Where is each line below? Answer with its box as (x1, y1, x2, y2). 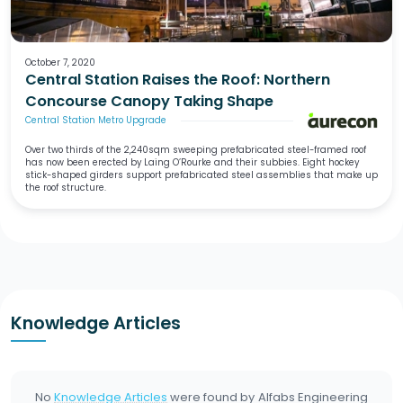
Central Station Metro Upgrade (24, 114, 166, 127)
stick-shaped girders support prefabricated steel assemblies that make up (24, 169, 378, 182)
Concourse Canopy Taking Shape (24, 90, 273, 112)
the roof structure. (24, 182, 106, 194)
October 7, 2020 (24, 56, 95, 68)
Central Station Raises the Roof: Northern (24, 68, 330, 90)
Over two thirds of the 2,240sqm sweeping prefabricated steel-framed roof (24, 144, 366, 157)
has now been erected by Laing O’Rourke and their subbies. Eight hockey (24, 157, 359, 169)
